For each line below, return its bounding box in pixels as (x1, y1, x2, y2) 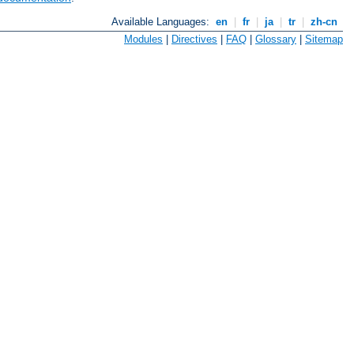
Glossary (255, 33, 296, 46)
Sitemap (305, 33, 343, 46)
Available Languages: (111, 16, 213, 28)
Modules (124, 33, 163, 46)
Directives (171, 33, 217, 46)
